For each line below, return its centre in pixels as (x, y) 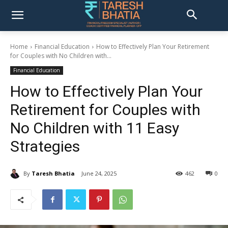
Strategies (45, 146)
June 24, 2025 (99, 174)
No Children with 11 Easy (95, 128)
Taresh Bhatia (53, 173)
